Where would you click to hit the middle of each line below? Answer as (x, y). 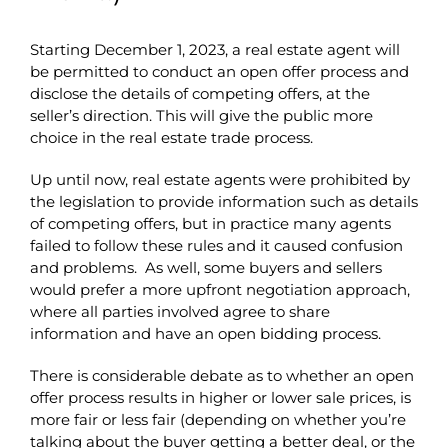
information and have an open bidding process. (205, 333)
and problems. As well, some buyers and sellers (205, 267)
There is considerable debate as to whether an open (221, 375)
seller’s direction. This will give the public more (201, 115)
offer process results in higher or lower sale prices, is (220, 397)
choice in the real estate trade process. (171, 137)
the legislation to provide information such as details (223, 201)
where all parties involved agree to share (179, 311)
